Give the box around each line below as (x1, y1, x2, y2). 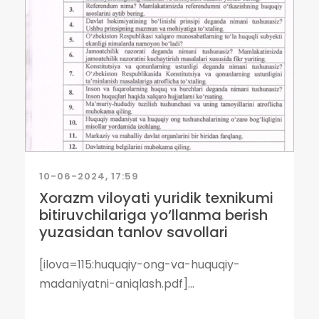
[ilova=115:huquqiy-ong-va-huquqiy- (39, 256, 240, 273)
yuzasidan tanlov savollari (39, 222, 228, 242)
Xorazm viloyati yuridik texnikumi (39, 188, 273, 208)
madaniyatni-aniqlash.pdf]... (39, 276, 194, 292)
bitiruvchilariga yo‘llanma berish (39, 205, 268, 225)
